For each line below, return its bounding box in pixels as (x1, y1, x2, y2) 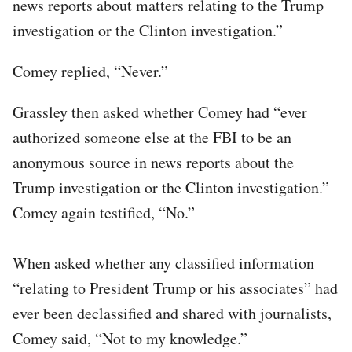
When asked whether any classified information (13, 251, 314, 273)
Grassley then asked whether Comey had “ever (13, 101, 307, 123)
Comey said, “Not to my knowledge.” (13, 327, 247, 349)
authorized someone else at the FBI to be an (13, 126, 291, 148)
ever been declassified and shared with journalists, (13, 302, 332, 324)
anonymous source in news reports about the (13, 151, 294, 173)
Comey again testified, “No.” (13, 201, 195, 223)
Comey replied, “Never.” (13, 60, 168, 82)
